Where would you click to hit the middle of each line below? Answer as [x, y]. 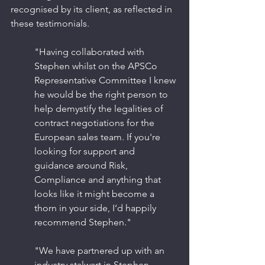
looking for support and [86, 151]
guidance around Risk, [82, 165]
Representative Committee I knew [106, 80]
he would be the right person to [102, 94]
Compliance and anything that [99, 180]
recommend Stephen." [83, 222]
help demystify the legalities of [100, 109]
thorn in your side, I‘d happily [96, 208]
